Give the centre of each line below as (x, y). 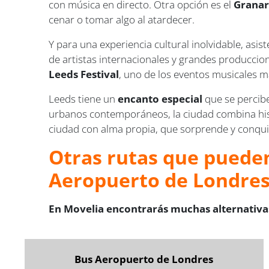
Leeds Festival (84, 74)
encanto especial (160, 99)
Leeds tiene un (83, 99)
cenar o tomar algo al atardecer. (122, 20)
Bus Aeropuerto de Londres (144, 259)
